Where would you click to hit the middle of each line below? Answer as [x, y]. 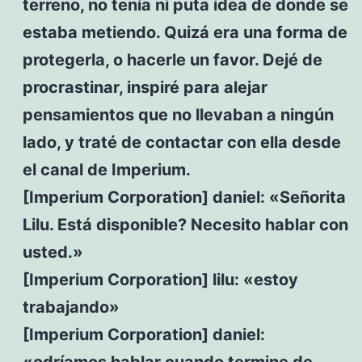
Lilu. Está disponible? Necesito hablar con [185, 224]
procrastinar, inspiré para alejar [145, 87]
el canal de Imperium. [106, 169]
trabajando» [71, 307]
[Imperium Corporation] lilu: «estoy [160, 279]
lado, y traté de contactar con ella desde [181, 142]
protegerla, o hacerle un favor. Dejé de [172, 59]
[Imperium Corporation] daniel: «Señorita [184, 197]
